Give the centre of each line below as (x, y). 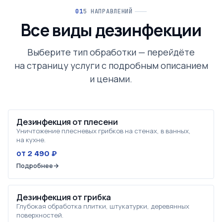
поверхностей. (40, 215)
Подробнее (35, 166)
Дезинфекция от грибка (64, 197)
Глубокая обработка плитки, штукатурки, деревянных (103, 206)
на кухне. (31, 140)
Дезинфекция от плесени (67, 122)
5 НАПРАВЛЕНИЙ (108, 11)
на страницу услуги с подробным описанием (111, 65)
